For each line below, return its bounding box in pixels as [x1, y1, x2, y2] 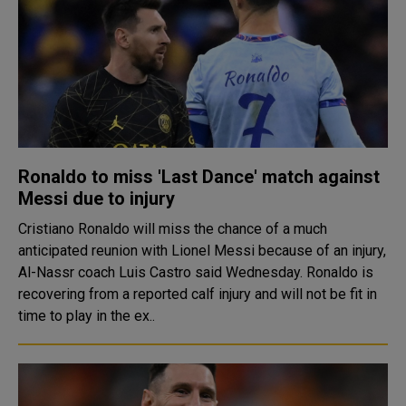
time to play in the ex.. [18, 307, 155, 324]
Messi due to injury [18, 188, 175, 209]
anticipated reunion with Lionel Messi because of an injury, [18, 242, 386, 259]
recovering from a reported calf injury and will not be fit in [18, 285, 377, 303]
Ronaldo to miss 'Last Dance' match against [18, 166, 380, 188]
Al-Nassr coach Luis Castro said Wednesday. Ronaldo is [18, 264, 306, 281]
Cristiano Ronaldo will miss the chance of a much [18, 220, 327, 237]
